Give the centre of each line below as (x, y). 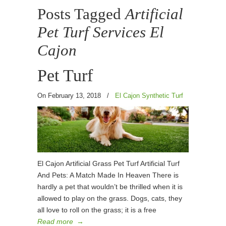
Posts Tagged (81, 14)
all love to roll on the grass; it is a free (97, 210)
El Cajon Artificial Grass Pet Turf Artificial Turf (108, 163)
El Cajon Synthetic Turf (149, 96)
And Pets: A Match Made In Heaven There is (108, 175)
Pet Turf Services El (101, 32)
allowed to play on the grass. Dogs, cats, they (110, 198)
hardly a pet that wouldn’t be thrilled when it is (110, 187)
